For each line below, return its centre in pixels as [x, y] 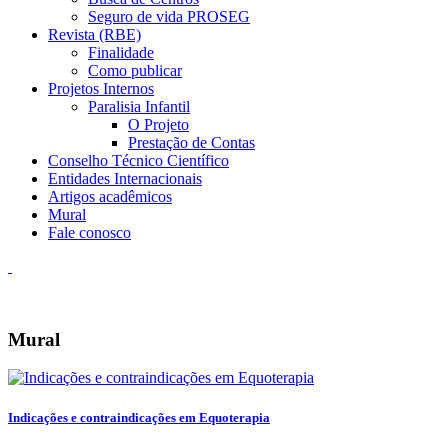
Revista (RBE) [94, 34]
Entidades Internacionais [125, 178]
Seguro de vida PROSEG [169, 16]
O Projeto [158, 124]
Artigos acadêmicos [110, 196]
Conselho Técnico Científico [138, 160]
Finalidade [121, 52]
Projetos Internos [101, 88]
